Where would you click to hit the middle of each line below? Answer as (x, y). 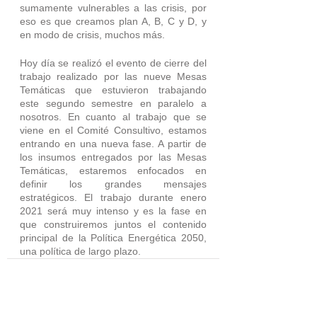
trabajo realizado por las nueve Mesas (113, 76)
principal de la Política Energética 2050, (113, 237)
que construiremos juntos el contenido (113, 224)
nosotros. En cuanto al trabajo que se (113, 116)
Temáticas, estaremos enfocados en (113, 170)
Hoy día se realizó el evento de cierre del (113, 63)
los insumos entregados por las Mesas (113, 157)
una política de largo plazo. (80, 251)
